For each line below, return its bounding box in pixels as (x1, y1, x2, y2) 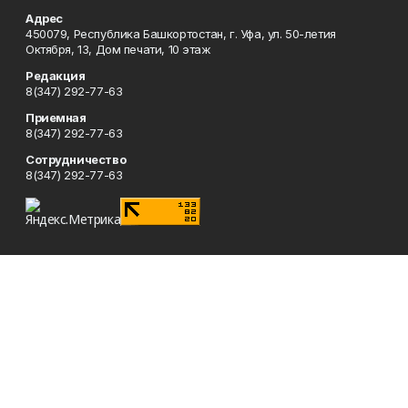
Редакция (25, 68, 86, 83)
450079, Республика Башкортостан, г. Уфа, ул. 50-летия (25, 26, 336, 41)
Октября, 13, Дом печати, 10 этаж (25, 42, 211, 56)
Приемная (25, 110, 87, 125)
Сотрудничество (25, 152, 127, 167)
